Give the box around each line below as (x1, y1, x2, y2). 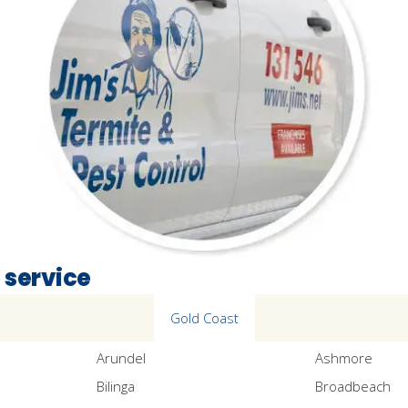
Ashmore (315, 348, 373, 367)
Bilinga (96, 377, 135, 396)
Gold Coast (169, 308, 239, 327)
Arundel (96, 348, 146, 367)
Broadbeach (315, 377, 392, 396)
